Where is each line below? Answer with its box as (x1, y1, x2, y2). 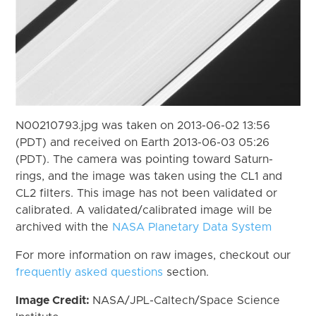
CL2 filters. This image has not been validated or (16, 187, 278, 199)
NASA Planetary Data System (112, 221, 272, 233)
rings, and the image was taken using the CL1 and (16, 170, 283, 182)
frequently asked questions (16, 266, 164, 278)
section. (163, 266, 209, 278)
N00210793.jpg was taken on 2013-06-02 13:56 (16, 119, 271, 131)
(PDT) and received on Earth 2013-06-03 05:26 (16, 136, 270, 148)
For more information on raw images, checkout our (16, 249, 291, 261)
